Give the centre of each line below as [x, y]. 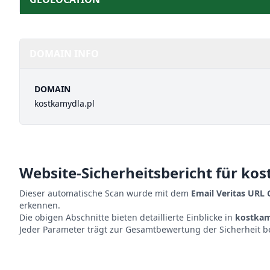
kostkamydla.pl [64, 103]
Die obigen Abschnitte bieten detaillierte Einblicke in [127, 217]
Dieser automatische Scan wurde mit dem [105, 193]
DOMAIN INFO [64, 54]
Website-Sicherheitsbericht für [130, 173]
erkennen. [40, 205]
